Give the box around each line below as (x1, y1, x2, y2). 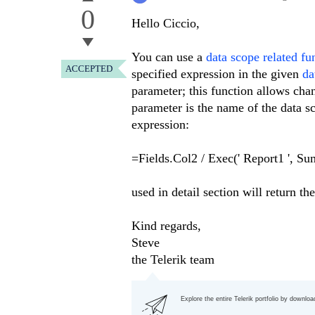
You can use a (131, 50, 206, 65)
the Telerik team (131, 252, 214, 267)
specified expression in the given (131, 67, 302, 82)
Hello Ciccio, (131, 16, 200, 31)
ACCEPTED (65, 63, 112, 75)
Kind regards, (131, 219, 201, 233)
